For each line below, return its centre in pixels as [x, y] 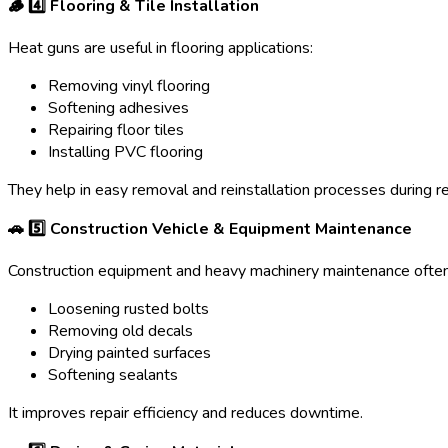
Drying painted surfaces [129, 353]
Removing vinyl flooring [129, 86]
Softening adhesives [118, 108]
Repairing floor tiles [116, 130]
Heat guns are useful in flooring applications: [160, 48]
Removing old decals [120, 331]
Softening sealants [113, 375]
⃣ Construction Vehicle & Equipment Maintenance [229, 229]
